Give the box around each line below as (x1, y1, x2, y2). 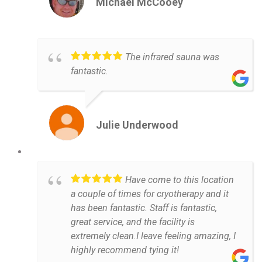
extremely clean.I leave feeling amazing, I (71, 230, 236, 242)
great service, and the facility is (71, 216, 195, 228)
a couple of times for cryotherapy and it (71, 188, 229, 200)
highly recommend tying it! (71, 244, 179, 256)
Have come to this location (125, 174, 234, 186)
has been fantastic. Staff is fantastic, (71, 202, 217, 214)
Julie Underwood (96, 119, 178, 132)
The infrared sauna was (125, 51, 219, 63)
